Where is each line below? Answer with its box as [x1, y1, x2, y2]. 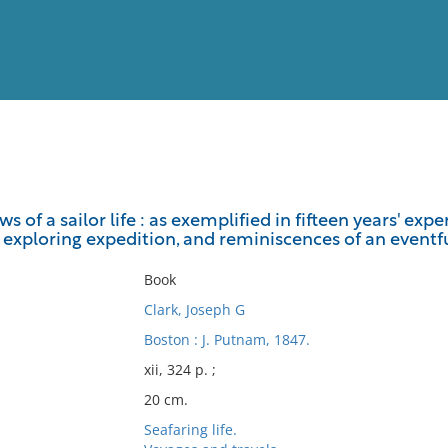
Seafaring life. [143, 420, 237, 439]
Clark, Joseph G [143, 300, 245, 319]
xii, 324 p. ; [143, 360, 216, 379]
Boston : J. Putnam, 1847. [143, 330, 310, 349]
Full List [383, 188, 433, 203]
